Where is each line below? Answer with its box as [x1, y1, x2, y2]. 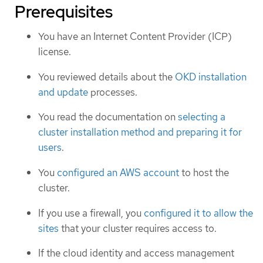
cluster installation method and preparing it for [38, 126, 242, 139]
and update [38, 85, 88, 99]
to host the [179, 166, 229, 179]
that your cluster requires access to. [59, 221, 217, 235]
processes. [88, 85, 137, 99]
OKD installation [175, 70, 247, 83]
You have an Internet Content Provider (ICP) [38, 30, 232, 43]
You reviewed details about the [38, 70, 175, 83]
